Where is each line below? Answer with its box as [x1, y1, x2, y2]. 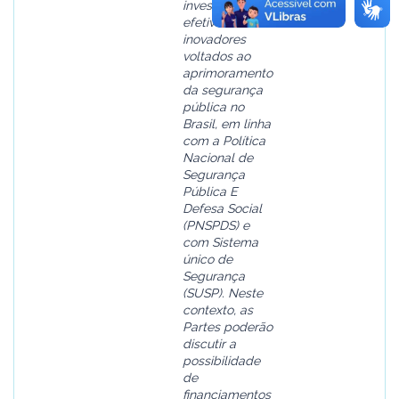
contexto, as [183, 303, 253, 317]
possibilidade [183, 354, 260, 368]
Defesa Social [183, 201, 262, 216]
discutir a [183, 337, 236, 351]
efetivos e [183, 15, 239, 29]
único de [183, 252, 232, 266]
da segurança [183, 83, 263, 97]
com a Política [183, 134, 265, 148]
